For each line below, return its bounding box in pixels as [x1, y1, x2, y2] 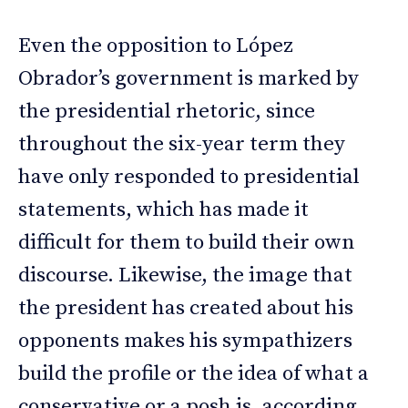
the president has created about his [18, 295, 353, 322]
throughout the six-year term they [18, 131, 345, 158]
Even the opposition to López [18, 33, 293, 60]
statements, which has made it [18, 197, 309, 224]
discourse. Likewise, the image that [18, 262, 352, 290]
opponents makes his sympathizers [18, 328, 352, 355]
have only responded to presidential [18, 164, 360, 191]
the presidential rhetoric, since [18, 98, 315, 126]
